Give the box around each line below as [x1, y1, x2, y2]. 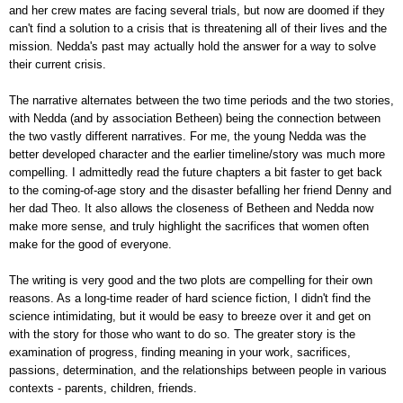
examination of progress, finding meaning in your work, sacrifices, [9, 345, 351, 359]
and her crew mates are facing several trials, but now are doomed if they [9, 3, 385, 17]
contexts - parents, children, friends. [9, 381, 197, 395]
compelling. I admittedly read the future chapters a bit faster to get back [9, 165, 382, 179]
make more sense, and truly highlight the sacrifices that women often [9, 219, 369, 233]
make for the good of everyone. [9, 237, 172, 251]
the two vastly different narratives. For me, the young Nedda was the [9, 129, 366, 143]
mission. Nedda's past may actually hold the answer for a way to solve [9, 39, 376, 53]
